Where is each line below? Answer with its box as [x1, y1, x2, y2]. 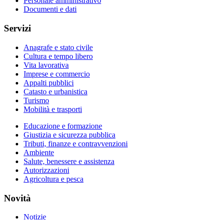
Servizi [4, 23, 31, 34]
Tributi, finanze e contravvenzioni [24, 139, 128, 148]
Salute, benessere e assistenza [24, 157, 114, 165]
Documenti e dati [24, 5, 77, 14]
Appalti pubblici [24, 78, 74, 87]
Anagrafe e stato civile [24, 43, 93, 52]
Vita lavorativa [24, 60, 69, 69]
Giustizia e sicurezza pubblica [24, 130, 115, 139]
